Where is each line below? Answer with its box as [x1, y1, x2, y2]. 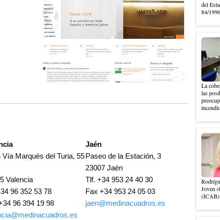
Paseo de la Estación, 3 [85, 152, 161, 160]
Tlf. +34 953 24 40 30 [85, 175, 153, 184]
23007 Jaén [85, 164, 123, 172]
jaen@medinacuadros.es [85, 199, 165, 207]
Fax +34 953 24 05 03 [85, 187, 155, 195]
